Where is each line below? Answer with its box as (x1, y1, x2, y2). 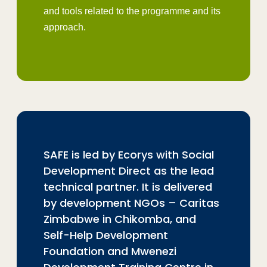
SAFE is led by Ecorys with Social (44, 147, 214, 162)
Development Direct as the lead (44, 163, 214, 178)
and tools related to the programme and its (44, 5, 221, 16)
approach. (44, 21, 86, 32)
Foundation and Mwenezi (44, 243, 176, 259)
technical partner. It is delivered (44, 179, 212, 194)
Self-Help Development (44, 227, 168, 243)
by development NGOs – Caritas (44, 195, 219, 210)
